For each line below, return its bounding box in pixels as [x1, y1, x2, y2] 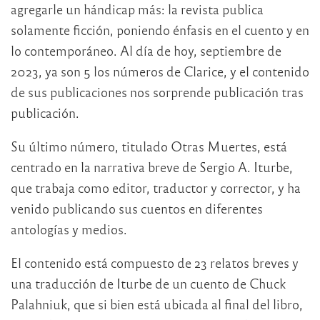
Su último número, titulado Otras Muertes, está [11, 138, 287, 155]
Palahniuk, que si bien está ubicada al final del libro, [11, 296, 303, 313]
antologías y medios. [11, 221, 127, 238]
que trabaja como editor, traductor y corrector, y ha [11, 179, 301, 196]
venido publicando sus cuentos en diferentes [11, 200, 263, 217]
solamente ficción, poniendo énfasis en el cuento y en [11, 21, 309, 39]
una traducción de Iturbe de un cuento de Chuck [11, 275, 286, 292]
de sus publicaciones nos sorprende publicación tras [11, 84, 304, 101]
